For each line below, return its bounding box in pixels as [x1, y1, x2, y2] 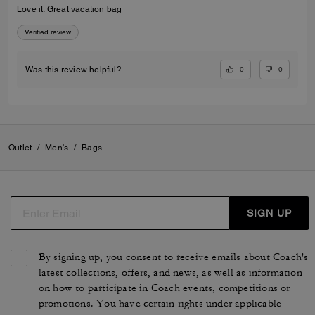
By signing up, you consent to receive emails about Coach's [38, 250, 309, 264]
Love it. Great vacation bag [17, 4, 122, 14]
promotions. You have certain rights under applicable [38, 297, 282, 311]
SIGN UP [246, 207, 292, 219]
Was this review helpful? [25, 65, 122, 75]
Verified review [25, 27, 71, 37]
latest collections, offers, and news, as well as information [38, 266, 302, 280]
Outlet [8, 143, 32, 153]
